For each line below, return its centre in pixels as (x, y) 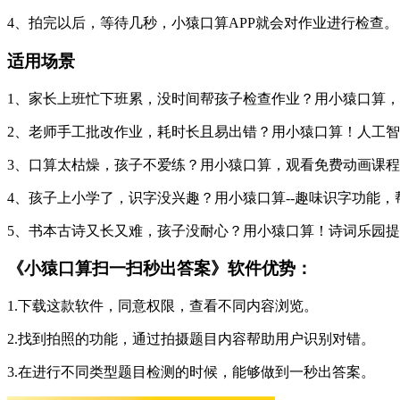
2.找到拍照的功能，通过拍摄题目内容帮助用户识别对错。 (191, 339)
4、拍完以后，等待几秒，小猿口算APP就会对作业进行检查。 (203, 23)
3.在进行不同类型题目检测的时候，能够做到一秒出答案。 (191, 372)
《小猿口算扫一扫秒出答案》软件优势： (160, 269)
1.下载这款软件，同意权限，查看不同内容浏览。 (162, 306)
